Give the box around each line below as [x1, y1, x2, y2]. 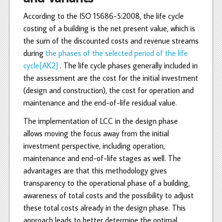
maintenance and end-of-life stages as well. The [23, 153, 181, 163]
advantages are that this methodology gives [23, 165, 167, 175]
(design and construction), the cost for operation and [23, 85, 194, 95]
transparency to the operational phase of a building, [23, 177, 190, 188]
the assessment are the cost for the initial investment [23, 72, 198, 83]
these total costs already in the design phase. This [23, 202, 186, 213]
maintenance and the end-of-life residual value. [23, 97, 177, 108]
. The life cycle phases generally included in [58, 60, 198, 70]
